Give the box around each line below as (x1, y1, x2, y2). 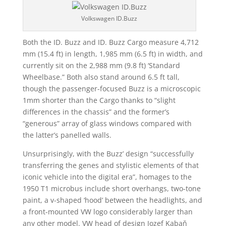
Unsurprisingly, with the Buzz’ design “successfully (22, 149, 194, 158)
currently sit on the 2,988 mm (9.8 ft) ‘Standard (22, 61, 180, 70)
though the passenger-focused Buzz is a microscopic (22, 84, 201, 93)
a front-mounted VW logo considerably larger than (22, 207, 193, 216)
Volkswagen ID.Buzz (81, 14, 138, 23)
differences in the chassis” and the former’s (22, 107, 169, 117)
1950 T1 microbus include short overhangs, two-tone (22, 184, 201, 193)
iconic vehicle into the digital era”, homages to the (22, 172, 192, 182)
